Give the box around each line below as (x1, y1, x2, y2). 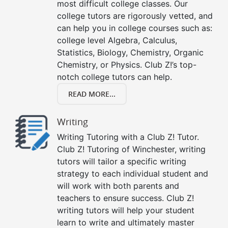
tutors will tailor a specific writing (57, 156, 186, 167)
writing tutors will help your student (57, 205, 194, 216)
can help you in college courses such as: (57, 23, 212, 34)
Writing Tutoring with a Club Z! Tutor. (57, 132, 199, 142)
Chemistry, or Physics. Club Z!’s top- (57, 60, 196, 70)
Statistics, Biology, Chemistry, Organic (57, 47, 204, 58)
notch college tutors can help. (57, 72, 172, 82)
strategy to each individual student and (57, 168, 208, 179)
